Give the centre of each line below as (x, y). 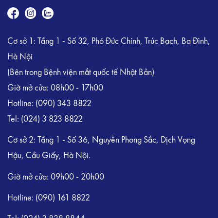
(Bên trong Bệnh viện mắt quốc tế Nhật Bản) (81, 73)
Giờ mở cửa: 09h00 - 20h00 (56, 177)
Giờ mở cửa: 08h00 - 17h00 (55, 88)
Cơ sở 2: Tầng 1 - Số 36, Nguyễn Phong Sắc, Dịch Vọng (101, 140)
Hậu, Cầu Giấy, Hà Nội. (50, 156)
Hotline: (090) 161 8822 (49, 198)
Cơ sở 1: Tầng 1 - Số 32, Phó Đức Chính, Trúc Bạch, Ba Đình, (109, 42)
